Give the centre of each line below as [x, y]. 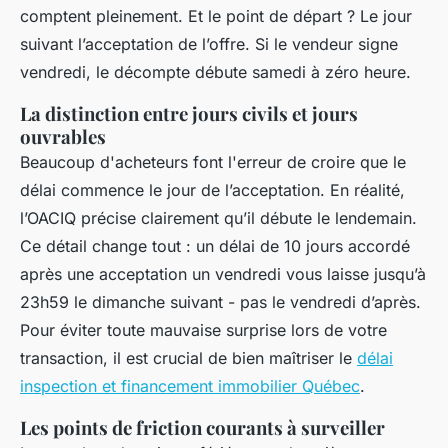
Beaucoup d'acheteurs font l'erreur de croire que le [213, 162]
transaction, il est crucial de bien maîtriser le [188, 358]
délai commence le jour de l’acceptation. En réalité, [212, 190]
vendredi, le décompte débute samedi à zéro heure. [215, 72]
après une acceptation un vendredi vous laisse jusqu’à [223, 274]
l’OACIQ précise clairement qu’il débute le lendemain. [218, 218]
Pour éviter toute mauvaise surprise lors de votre [203, 330]
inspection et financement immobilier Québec [190, 386]
